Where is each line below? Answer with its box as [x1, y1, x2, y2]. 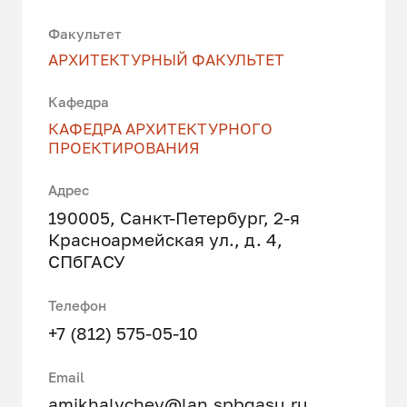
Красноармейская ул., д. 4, [48, 228, 283, 250]
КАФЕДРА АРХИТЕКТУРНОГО [48, 119, 273, 139]
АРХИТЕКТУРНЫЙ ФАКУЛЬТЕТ [48, 50, 285, 70]
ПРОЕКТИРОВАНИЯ [48, 138, 201, 158]
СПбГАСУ [48, 250, 126, 272]
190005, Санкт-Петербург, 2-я [48, 206, 301, 228]
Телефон [48, 297, 107, 313]
